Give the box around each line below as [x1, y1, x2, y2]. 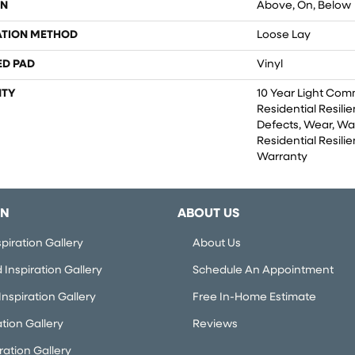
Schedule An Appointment [193, 264, 334, 277]
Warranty [257, 151, 307, 163]
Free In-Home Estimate [193, 291, 316, 303]
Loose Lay [257, 29, 311, 41]
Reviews [193, 318, 238, 330]
